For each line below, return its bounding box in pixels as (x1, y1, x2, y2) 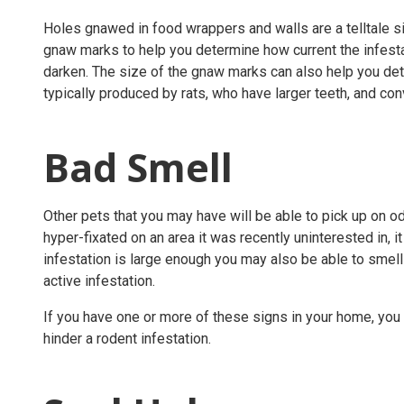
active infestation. (43, 271, 159, 289)
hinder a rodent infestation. (43, 329, 215, 347)
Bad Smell (43, 140, 243, 194)
